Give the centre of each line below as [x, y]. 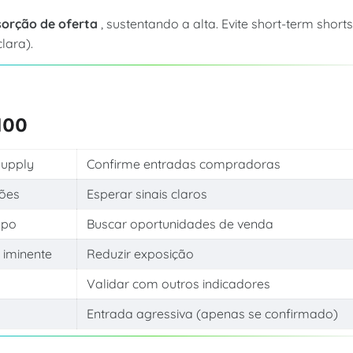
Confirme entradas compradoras [183, 163]
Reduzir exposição [140, 253]
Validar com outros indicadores [178, 283]
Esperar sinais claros [147, 193]
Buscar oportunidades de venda [180, 223]
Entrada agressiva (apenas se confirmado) [212, 313]
